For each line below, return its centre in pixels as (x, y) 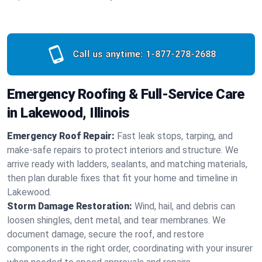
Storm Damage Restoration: (70, 206)
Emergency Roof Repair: (61, 136)
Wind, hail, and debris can (185, 206)
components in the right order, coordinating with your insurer (130, 248)
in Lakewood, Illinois (68, 113)
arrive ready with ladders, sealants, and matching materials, (127, 164)
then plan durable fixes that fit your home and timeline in (122, 178)
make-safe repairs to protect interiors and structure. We (123, 150)
